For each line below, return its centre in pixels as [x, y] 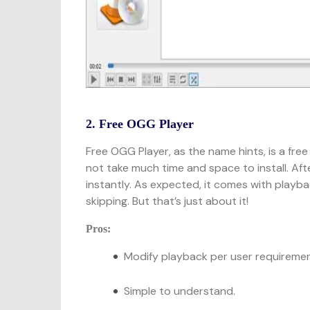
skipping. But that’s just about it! [167, 201]
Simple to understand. [180, 291]
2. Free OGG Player [140, 124]
